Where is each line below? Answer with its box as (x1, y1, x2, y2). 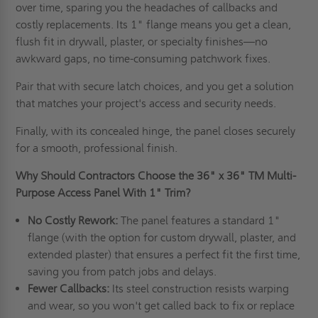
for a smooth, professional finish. (16, 141, 178, 155)
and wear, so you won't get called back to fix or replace (27, 299, 295, 313)
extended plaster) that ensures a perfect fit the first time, (27, 248, 300, 262)
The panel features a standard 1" (120, 214, 280, 228)
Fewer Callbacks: (27, 282, 112, 296)
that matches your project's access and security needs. (16, 97, 277, 111)
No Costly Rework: (27, 214, 121, 228)
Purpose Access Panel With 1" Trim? (16, 186, 192, 200)
